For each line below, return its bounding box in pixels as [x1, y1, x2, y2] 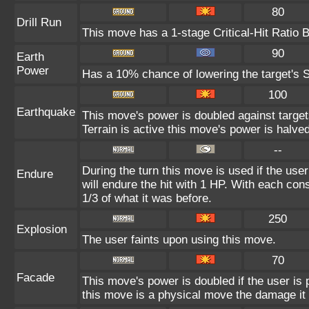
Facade [17, 271, 54, 284]
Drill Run [17, 16, 61, 29]
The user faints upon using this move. [82, 233, 276, 246]
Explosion [17, 223, 67, 236]
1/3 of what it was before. [82, 192, 212, 205]
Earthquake [17, 106, 75, 119]
